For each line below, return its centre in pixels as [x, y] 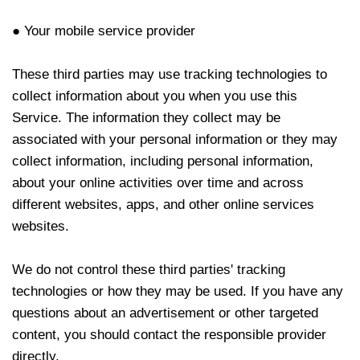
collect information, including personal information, [163, 161]
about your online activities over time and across [158, 183]
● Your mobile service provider [104, 31]
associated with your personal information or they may [175, 139]
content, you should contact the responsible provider [169, 335]
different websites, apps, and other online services [163, 205]
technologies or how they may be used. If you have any [178, 291]
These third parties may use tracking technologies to [170, 74]
